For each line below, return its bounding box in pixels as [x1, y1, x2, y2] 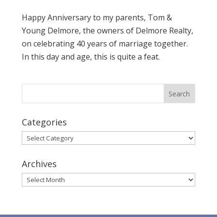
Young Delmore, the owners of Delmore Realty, [21, 25, 193, 36]
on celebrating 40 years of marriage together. [21, 38, 188, 49]
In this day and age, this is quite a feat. [21, 51, 160, 62]
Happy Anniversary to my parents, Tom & [21, 12, 172, 23]
